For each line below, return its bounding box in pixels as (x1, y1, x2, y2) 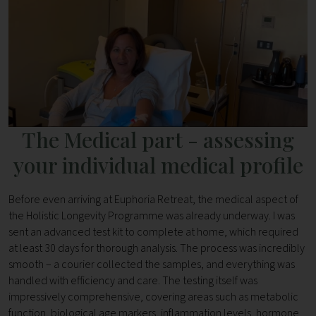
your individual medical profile (13, 151, 303, 180)
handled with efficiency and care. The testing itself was (8, 273, 257, 289)
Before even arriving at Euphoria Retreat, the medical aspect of (8, 192, 298, 208)
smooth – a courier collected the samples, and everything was (8, 257, 295, 273)
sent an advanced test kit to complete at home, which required (8, 224, 298, 241)
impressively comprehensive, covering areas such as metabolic (8, 289, 298, 305)
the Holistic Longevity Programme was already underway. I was (8, 208, 295, 224)
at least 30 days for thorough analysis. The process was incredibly (8, 241, 305, 257)
